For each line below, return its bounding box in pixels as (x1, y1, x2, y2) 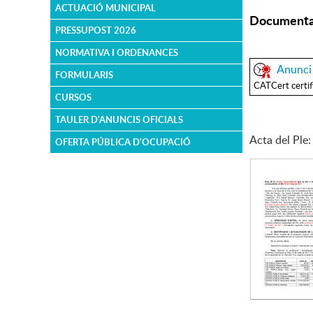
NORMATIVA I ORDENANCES (55, 46, 178, 59)
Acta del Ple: (249, 131, 311, 147)
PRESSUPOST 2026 (55, 24, 136, 36)
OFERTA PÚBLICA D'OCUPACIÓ (55, 136, 191, 148)
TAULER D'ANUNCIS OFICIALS (55, 113, 183, 126)
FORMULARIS (55, 68, 113, 81)
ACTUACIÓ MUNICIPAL (55, 1, 156, 14)
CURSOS (55, 91, 92, 103)
